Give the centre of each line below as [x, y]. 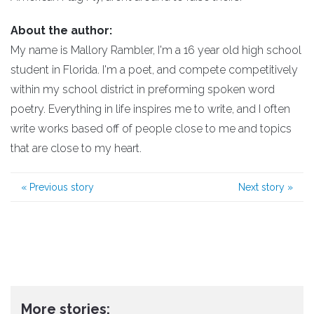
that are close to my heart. [76, 149]
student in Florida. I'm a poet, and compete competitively [154, 70]
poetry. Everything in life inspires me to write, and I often [150, 109]
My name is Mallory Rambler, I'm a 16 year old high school [156, 50]
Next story [263, 187]
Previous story [60, 187]
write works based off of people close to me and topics [151, 129]
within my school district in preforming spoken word [143, 90]
